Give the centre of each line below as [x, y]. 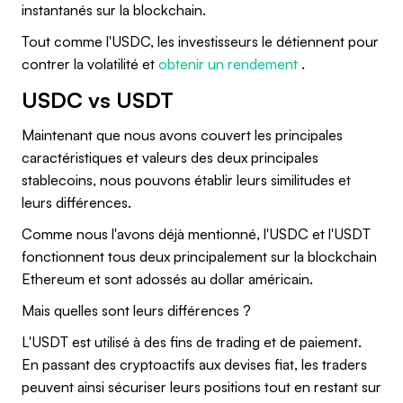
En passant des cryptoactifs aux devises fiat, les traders [194, 364]
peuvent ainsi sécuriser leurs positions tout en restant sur [201, 386]
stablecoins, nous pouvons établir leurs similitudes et [186, 179]
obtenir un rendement [228, 63]
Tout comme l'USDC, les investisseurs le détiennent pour [200, 41]
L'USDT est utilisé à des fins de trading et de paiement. [192, 341]
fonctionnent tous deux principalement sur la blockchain [199, 256]
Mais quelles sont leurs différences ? [136, 310]
